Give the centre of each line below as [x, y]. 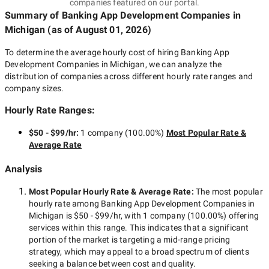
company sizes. [35, 88]
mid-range [183, 240]
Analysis [24, 169]
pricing [216, 240]
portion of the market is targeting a [96, 240]
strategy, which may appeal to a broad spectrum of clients [139, 252]
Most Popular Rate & [206, 133]
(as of [61, 30]
